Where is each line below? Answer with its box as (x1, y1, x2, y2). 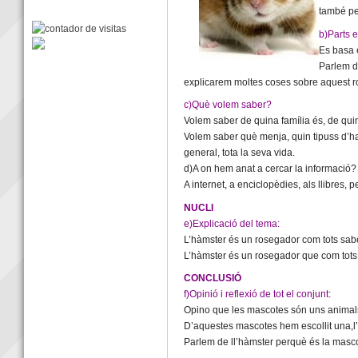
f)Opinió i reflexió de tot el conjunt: (184, 288, 332, 300)
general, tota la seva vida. (184, 147, 296, 159)
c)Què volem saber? (184, 99, 272, 111)
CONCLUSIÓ (184, 272, 242, 284)
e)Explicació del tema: (184, 217, 280, 229)
